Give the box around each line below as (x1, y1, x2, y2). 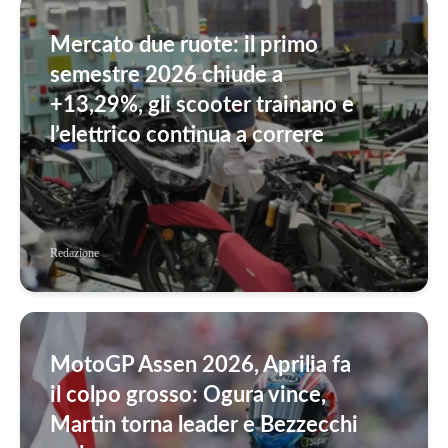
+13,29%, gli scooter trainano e (50, 94, 354, 117)
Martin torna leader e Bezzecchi (50, 414, 358, 437)
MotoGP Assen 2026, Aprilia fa (50, 354, 351, 377)
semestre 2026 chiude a (50, 64, 283, 87)
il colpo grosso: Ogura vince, (50, 384, 326, 407)
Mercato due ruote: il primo (50, 34, 318, 57)
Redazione (50, 245, 99, 260)
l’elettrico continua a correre (50, 124, 324, 147)
